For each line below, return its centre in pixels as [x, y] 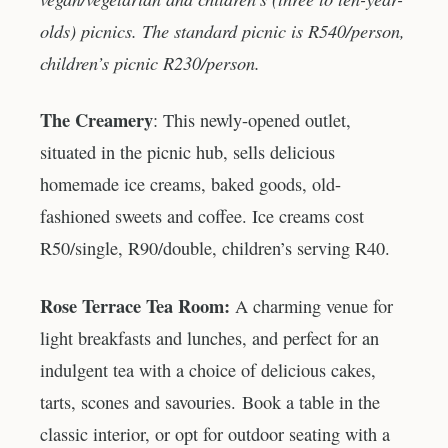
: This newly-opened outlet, [252, 120]
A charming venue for [314, 306]
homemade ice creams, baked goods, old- [190, 184]
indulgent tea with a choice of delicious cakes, [208, 370]
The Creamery [96, 120]
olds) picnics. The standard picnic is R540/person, [222, 30]
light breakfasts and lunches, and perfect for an [209, 338]
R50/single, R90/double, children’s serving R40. [215, 248]
